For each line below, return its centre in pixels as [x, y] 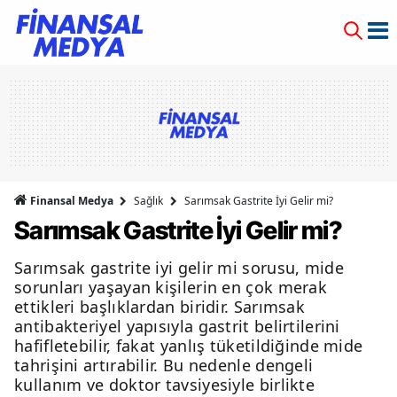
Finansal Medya [72, 201]
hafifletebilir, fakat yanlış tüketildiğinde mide [189, 346]
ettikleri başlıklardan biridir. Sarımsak [160, 307]
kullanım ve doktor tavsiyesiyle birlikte [164, 385]
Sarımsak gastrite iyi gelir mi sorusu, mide [179, 268]
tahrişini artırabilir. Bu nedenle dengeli [164, 365]
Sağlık [148, 201]
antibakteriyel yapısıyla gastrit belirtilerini [177, 326]
